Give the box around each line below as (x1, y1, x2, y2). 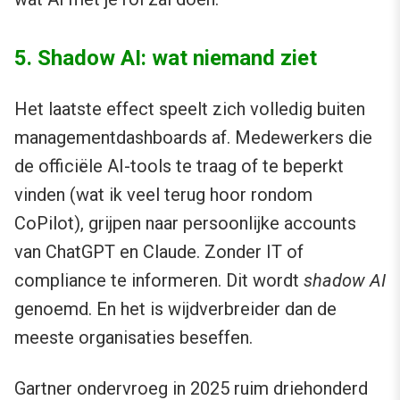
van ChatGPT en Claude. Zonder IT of (14, 241, 304, 263)
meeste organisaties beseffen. (14, 327, 253, 349)
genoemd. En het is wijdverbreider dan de (14, 298, 337, 321)
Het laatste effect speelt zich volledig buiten (14, 98, 365, 121)
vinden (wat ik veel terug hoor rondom (14, 184, 312, 206)
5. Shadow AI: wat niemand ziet (14, 46, 317, 71)
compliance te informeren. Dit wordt (14, 270, 304, 292)
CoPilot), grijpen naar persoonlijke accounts (14, 212, 356, 235)
